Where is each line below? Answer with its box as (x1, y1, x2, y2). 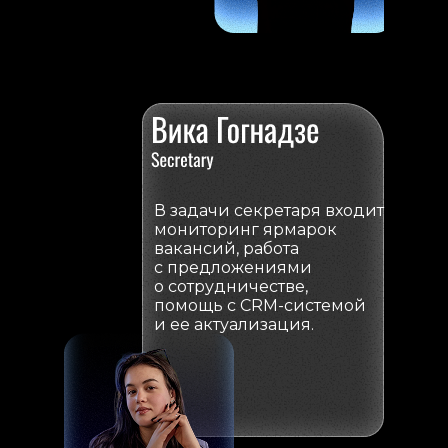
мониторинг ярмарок (154, 220, 337, 239)
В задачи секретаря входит (154, 201, 384, 220)
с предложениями (154, 258, 312, 277)
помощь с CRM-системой (154, 296, 366, 315)
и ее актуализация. (154, 315, 314, 334)
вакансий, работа (154, 239, 299, 258)
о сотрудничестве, (154, 277, 308, 296)
